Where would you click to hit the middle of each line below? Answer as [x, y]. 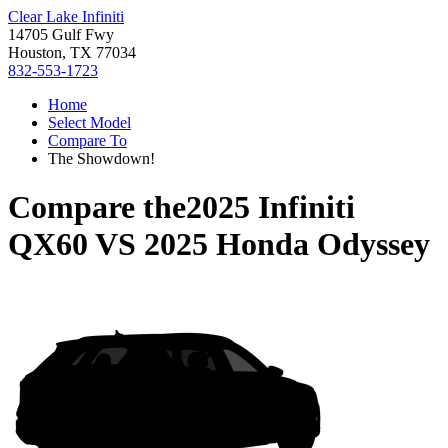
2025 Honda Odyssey [287, 244]
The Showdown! [101, 158]
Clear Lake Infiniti [66, 16]
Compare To [87, 140]
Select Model [89, 122]
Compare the [97, 207]
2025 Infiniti [270, 207]
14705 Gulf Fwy [61, 34]
